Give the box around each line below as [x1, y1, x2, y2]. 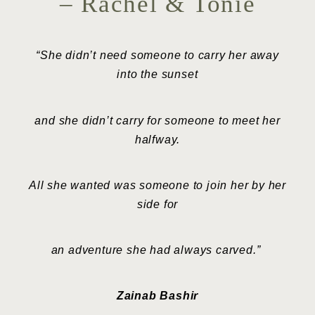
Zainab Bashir [116, 290, 199, 302]
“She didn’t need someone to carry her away [36, 49, 279, 62]
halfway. [134, 133, 181, 146]
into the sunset [117, 68, 198, 81]
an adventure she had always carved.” [51, 244, 264, 257]
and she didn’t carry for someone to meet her [34, 114, 281, 127]
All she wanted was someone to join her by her [29, 179, 286, 191]
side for [136, 198, 179, 210]
